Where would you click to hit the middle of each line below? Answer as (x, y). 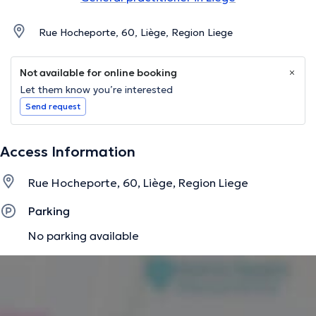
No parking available (84, 235)
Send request (53, 107)
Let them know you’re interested (96, 90)
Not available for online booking (98, 73)
